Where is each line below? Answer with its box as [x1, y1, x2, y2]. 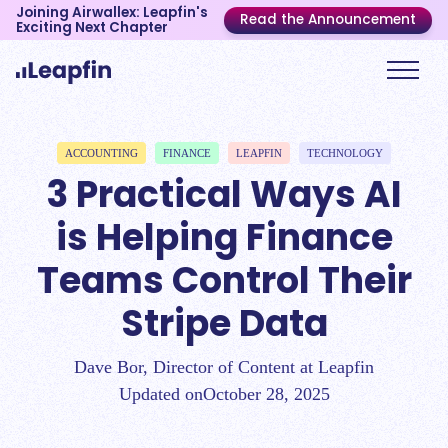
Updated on [118, 383, 203, 404]
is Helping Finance [55, 211, 393, 263]
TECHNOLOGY [307, 146, 384, 159]
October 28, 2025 [202, 383, 330, 404]
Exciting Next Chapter [16, 18, 169, 37]
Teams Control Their [36, 254, 412, 306]
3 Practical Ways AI [46, 168, 402, 220]
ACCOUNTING [64, 146, 138, 159]
